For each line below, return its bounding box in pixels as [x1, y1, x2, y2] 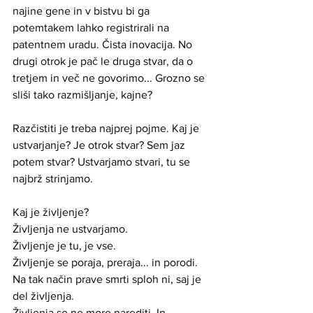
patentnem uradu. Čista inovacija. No [13, 38, 195, 50]
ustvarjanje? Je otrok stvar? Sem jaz [13, 139, 188, 151]
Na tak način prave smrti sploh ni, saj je [13, 273, 204, 285]
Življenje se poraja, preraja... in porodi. [13, 256, 201, 268]
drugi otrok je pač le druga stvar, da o [13, 55, 196, 67]
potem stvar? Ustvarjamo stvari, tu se [13, 156, 193, 168]
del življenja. [13, 290, 77, 302]
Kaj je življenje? [13, 206, 92, 218]
